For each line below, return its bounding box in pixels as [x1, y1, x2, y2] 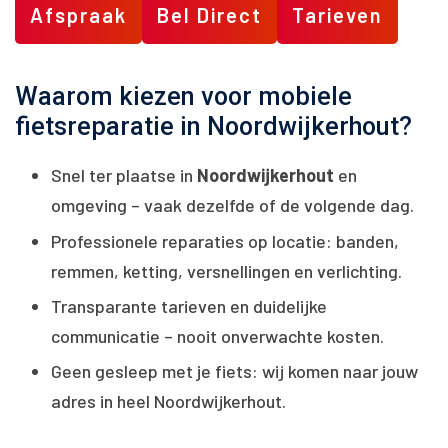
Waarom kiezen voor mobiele [15, 82, 352, 112]
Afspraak [30, 3, 127, 28]
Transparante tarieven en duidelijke [51, 294, 327, 317]
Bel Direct [157, 3, 262, 28]
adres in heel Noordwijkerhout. [51, 390, 286, 413]
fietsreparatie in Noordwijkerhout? [15, 112, 412, 142]
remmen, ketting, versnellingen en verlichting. [51, 259, 402, 282]
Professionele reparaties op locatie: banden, [51, 229, 399, 252]
